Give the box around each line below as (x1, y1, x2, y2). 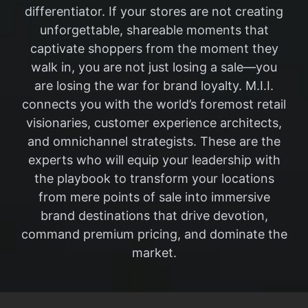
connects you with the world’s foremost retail (22, 97, 286, 111)
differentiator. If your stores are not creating (25, 4, 283, 19)
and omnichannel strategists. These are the (27, 134, 280, 148)
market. (131, 245, 177, 260)
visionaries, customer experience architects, (26, 115, 282, 130)
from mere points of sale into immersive (38, 190, 270, 204)
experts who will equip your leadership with (27, 153, 280, 167)
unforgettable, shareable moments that (39, 23, 269, 37)
